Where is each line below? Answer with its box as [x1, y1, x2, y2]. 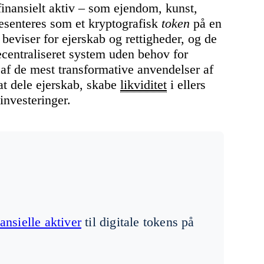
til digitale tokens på [81, 214, 194, 229]
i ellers [167, 77, 206, 92]
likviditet [120, 77, 167, 92]
